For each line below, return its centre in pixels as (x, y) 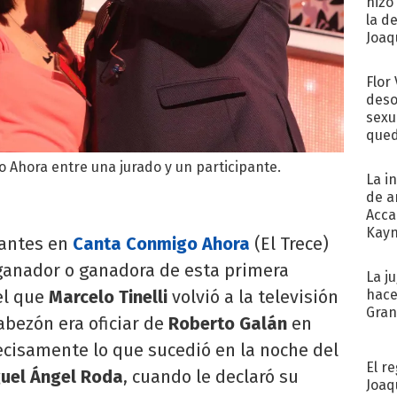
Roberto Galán (228, 324)
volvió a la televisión (253, 297)
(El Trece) (289, 244)
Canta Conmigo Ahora (161, 244)
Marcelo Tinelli (108, 297)
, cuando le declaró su (211, 377)
